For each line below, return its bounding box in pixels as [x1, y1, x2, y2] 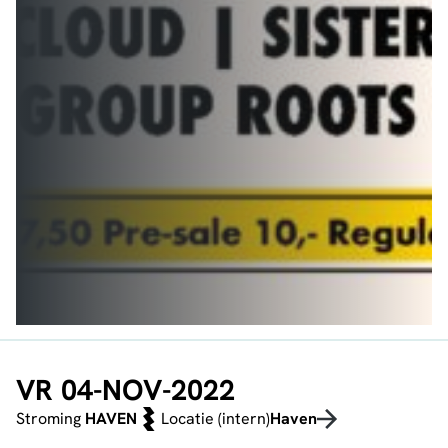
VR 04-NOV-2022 [16, 370, 235, 409]
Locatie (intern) [161, 407, 270, 429]
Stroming [16, 407, 85, 429]
